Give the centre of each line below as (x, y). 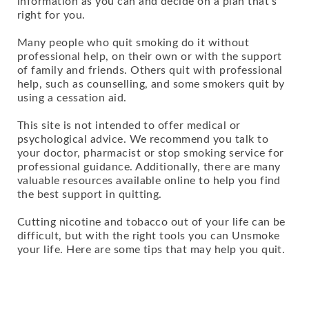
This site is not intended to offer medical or (129, 126)
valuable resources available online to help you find (149, 181)
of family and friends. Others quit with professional (150, 70)
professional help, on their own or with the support (150, 57)
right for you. (51, 15)
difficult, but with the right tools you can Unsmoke (149, 236)
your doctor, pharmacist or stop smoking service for (151, 153)
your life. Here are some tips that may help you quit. (151, 250)
